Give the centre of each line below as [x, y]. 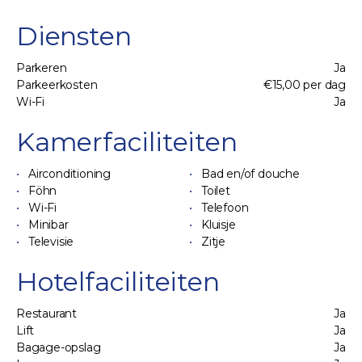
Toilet [216, 191]
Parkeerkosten [57, 85]
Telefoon [225, 208]
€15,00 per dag [304, 85]
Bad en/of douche [250, 174]
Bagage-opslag [59, 347]
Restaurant [46, 314]
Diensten [74, 36]
